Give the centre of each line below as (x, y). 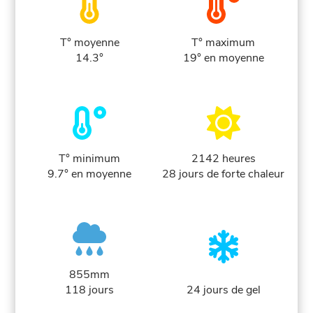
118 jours (90, 290)
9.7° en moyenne (90, 174)
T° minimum (90, 158)
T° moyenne (89, 42)
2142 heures (223, 158)
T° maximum (224, 42)
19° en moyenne (223, 58)
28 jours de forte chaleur (224, 174)
